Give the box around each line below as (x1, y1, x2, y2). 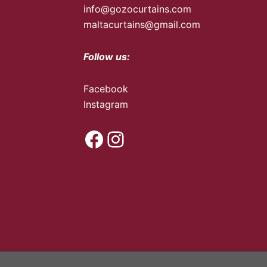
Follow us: (83, 51, 131, 63)
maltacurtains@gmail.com (83, 18, 201, 31)
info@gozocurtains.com (83, 3, 192, 15)
